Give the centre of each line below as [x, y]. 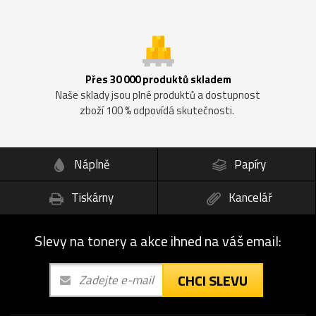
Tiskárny [91, 198]
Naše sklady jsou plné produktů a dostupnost [158, 95]
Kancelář [249, 198]
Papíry [249, 164]
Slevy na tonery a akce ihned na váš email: [158, 241]
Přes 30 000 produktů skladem [158, 79]
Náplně [91, 164]
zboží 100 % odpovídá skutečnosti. [158, 110]
